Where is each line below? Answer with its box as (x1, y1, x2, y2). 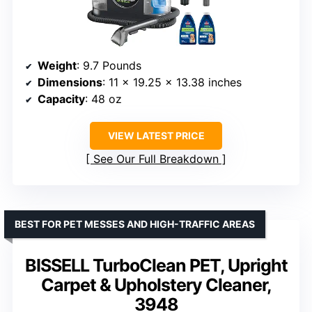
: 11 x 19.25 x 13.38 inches (102, 75, 242, 90)
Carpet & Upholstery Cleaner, (40, 274, 272, 296)
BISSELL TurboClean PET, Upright (24, 255, 288, 276)
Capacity (38, 92, 85, 107)
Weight (38, 58, 77, 73)
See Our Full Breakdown (93, 152, 219, 166)
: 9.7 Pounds (77, 58, 141, 73)
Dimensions (38, 75, 102, 90)
